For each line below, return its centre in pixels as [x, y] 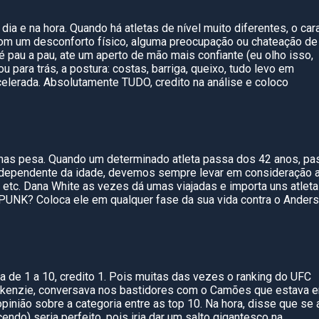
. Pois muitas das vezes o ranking [189, 277]
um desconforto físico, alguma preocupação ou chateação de [165, 42]
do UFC [293, 277]
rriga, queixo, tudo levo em [229, 69]
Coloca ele [63, 200]
